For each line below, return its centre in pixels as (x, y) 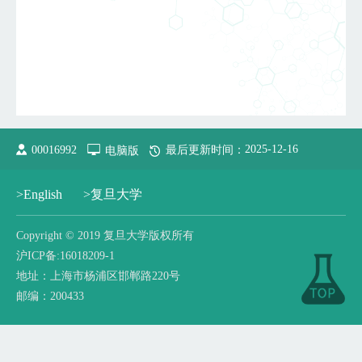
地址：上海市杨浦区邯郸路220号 (99, 275)
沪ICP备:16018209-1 (66, 255)
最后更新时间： (205, 150)
